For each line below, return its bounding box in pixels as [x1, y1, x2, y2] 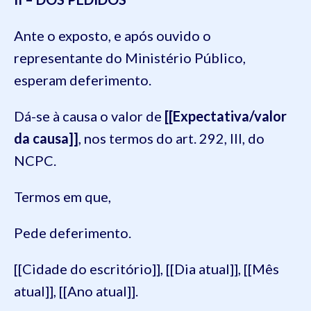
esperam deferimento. [14, 71, 151, 88]
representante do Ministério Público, [14, 49, 246, 66]
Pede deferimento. [14, 224, 131, 241]
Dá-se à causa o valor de [14, 107, 165, 124]
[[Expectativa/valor [165, 107, 287, 124]
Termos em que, [14, 187, 111, 205]
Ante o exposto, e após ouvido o [14, 26, 211, 44]
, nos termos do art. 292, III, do [78, 129, 264, 146]
